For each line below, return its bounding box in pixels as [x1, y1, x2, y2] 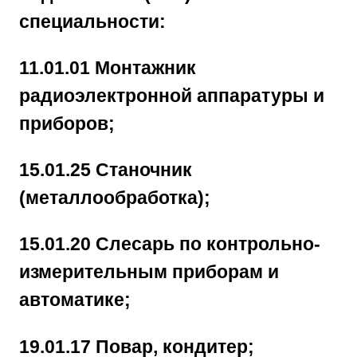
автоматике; [19, 289, 131, 311]
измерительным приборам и [19, 261, 279, 283]
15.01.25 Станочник [19, 159, 192, 181]
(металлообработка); [19, 187, 210, 209]
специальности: [19, 10, 166, 32]
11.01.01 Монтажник [19, 57, 196, 78]
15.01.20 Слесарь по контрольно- [19, 233, 320, 255]
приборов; [19, 112, 115, 134]
